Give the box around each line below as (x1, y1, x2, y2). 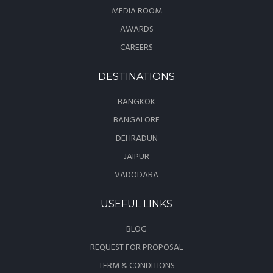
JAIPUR (124, 149, 149, 164)
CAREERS (120, 40, 153, 55)
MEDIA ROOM (111, 4, 162, 18)
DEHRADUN (115, 131, 158, 146)
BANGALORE (113, 113, 160, 127)
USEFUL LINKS (101, 197, 172, 210)
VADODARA (115, 168, 158, 182)
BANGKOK (118, 94, 155, 109)
